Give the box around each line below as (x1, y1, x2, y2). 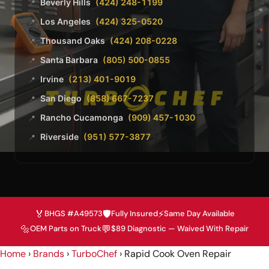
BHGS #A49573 (44, 208, 103, 219)
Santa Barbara (40, 54, 98, 65)
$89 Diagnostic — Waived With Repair (111, 223, 249, 234)
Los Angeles (40, 16, 91, 26)
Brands (33, 247, 64, 260)
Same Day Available (163, 208, 235, 219)
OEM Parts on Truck (30, 223, 101, 234)
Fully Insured (110, 208, 158, 219)
